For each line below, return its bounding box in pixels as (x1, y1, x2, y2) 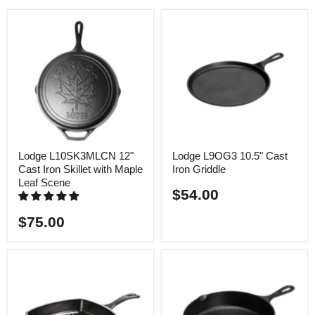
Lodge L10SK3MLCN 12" (18, 150, 134, 162)
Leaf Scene (18, 176, 70, 189)
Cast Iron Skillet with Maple (18, 163, 143, 176)
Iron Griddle (172, 163, 226, 176)
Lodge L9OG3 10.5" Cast (172, 150, 288, 162)
